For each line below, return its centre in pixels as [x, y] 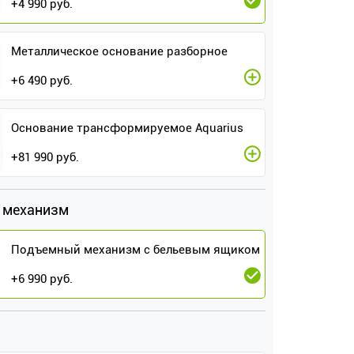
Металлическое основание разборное [120, 51]
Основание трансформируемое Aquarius [128, 128]
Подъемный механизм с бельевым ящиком [136, 250]
